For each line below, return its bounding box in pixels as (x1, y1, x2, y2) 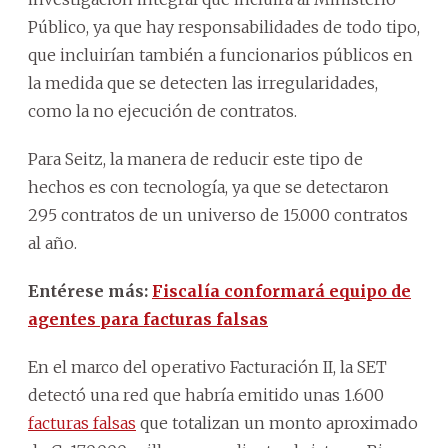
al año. (28, 232, 77, 253)
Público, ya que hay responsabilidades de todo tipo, (28, 16, 420, 37)
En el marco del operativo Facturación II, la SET (28, 356, 387, 377)
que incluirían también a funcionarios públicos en (28, 44, 413, 65)
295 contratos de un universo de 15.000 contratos (28, 204, 408, 225)
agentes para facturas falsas (28, 308, 268, 329)
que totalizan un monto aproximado (136, 412, 418, 433)
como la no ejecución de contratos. (28, 100, 297, 121)
